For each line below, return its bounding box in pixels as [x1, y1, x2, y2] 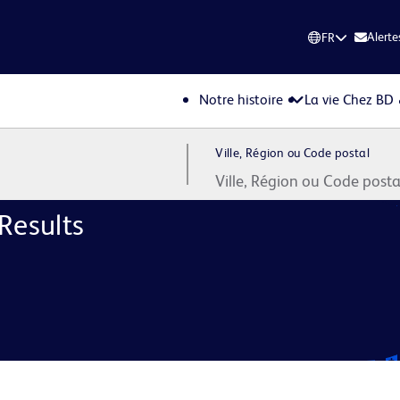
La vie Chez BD [304, 91, 395, 108]
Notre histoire [199, 91, 284, 108]
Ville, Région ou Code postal [215, 146, 371, 160]
